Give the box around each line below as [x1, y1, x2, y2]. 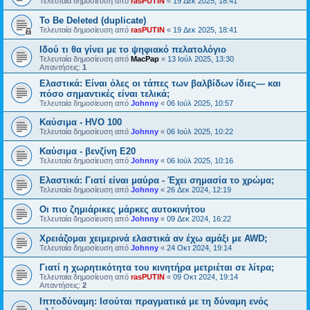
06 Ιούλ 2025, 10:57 [167, 99, 233, 107]
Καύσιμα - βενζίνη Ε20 [39, 146, 136, 156]
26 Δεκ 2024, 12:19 [167, 185, 231, 194]
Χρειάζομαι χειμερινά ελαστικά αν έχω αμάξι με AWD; [39, 233, 267, 244]
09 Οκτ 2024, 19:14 [173, 273, 238, 281]
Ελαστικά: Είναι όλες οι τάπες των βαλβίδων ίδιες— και [39, 78, 281, 89]
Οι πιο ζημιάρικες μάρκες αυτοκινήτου [39, 204, 206, 215]
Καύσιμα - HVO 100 [39, 117, 122, 127]
